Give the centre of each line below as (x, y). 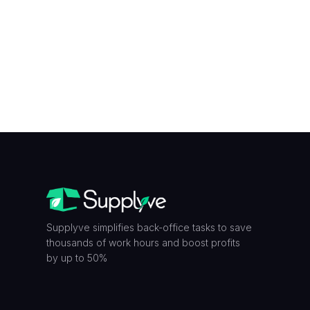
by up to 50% (77, 257)
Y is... (213, 11)
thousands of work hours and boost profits (144, 242)
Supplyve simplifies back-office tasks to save (149, 227)
